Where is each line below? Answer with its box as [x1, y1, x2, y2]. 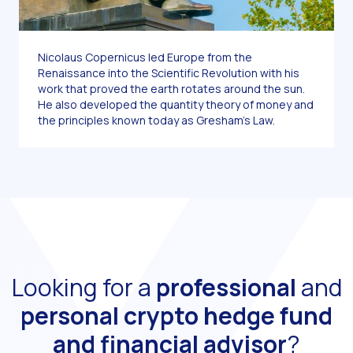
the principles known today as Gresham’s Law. [38, 113, 275, 128]
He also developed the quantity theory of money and [38, 97, 314, 113]
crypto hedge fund [124, 299, 333, 333]
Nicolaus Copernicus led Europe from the [38, 50, 252, 65]
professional [155, 271, 296, 304]
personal [20, 299, 119, 333]
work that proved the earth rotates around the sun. [38, 81, 305, 97]
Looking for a [11, 271, 156, 304]
